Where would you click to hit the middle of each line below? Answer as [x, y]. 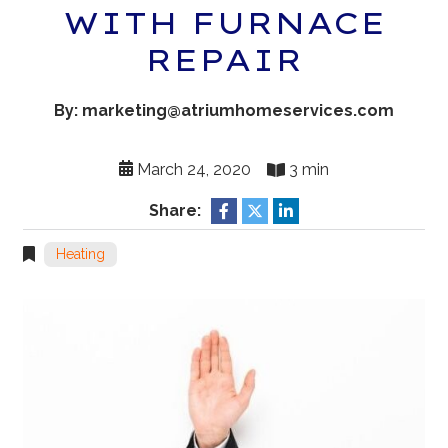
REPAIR [224, 60]
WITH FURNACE [224, 23]
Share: [175, 210]
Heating [81, 254]
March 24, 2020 [192, 169]
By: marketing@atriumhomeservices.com [224, 110]
